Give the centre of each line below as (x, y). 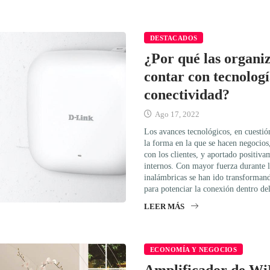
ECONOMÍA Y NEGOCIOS (194, 250)
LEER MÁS (164, 207)
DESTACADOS (174, 38)
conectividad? (187, 95)
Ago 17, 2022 (176, 115)
